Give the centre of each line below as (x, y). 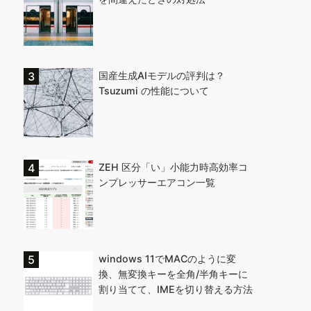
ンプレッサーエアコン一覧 (157, 182)
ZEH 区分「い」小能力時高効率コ (173, 167)
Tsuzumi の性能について (154, 91)
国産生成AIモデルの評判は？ (162, 75)
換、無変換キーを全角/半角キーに (173, 274)
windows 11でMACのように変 (167, 259)
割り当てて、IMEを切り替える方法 (176, 289)
